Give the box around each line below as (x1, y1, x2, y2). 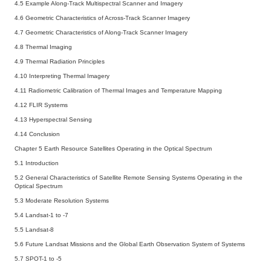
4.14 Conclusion (15, 130, 64, 137)
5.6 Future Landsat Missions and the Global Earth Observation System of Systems (15, 240, 249, 247)
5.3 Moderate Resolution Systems (15, 197, 113, 204)
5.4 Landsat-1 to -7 (15, 211, 72, 218)
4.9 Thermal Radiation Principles (15, 57, 108, 65)
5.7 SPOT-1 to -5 (15, 255, 65, 262)
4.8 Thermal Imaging (15, 43, 76, 50)
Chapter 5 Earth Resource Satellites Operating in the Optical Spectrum (15, 145, 215, 152)
